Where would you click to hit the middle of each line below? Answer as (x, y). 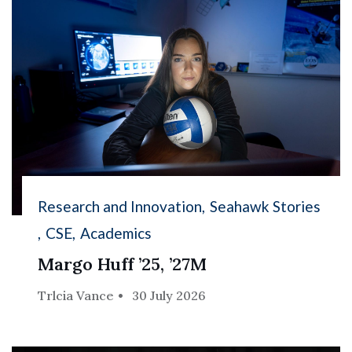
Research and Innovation (120, 206)
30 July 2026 (169, 295)
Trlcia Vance (76, 295)
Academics (116, 233)
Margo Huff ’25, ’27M (123, 264)
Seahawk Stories (266, 206)
